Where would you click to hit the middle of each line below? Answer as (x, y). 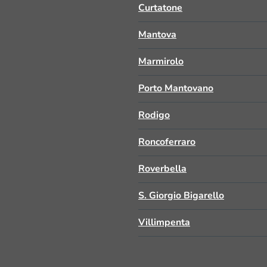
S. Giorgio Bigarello (181, 195)
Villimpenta (164, 222)
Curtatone (160, 8)
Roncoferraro (167, 142)
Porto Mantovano (176, 88)
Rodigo (154, 115)
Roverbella (162, 169)
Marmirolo (161, 61)
